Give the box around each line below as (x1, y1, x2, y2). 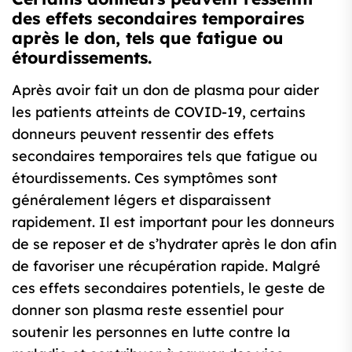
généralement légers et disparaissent (12, 191, 271, 210)
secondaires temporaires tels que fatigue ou (12, 147, 317, 166)
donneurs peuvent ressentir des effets (12, 125, 274, 144)
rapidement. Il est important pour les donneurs (12, 213, 335, 232)
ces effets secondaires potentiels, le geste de (12, 279, 325, 298)
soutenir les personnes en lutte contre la (12, 323, 290, 342)
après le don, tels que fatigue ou (12, 27, 284, 49)
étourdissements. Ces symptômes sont (12, 169, 277, 188)
